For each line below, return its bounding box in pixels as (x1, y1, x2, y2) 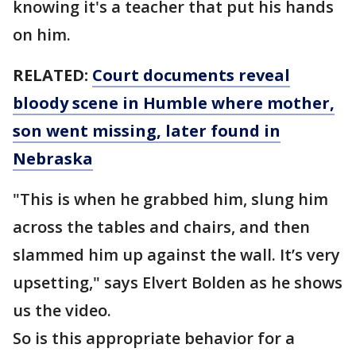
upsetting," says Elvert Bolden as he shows (13, 272, 342, 293)
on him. (13, 24, 71, 45)
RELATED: (13, 64, 92, 86)
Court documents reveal (92, 64, 290, 86)
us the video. (13, 300, 111, 321)
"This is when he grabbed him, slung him (13, 188, 328, 210)
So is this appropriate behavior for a (13, 327, 295, 349)
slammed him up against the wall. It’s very (13, 244, 340, 265)
